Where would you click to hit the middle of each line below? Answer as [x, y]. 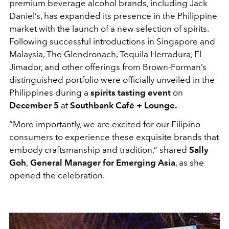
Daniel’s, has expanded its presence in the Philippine [113, 16]
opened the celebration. [57, 175]
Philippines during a [50, 92]
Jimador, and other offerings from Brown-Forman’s [108, 67]
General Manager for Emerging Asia [102, 162]
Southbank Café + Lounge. [123, 105]
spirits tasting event [131, 92]
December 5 [35, 105]
